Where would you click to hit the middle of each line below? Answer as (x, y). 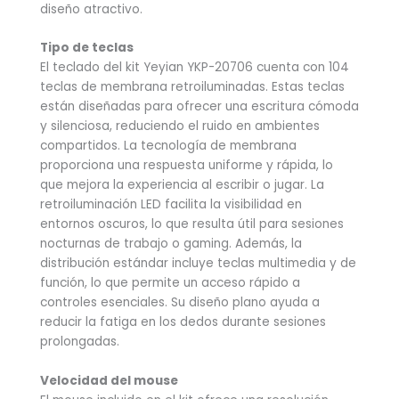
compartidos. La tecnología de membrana (168, 146)
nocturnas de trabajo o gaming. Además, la (171, 244)
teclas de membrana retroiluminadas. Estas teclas (192, 87)
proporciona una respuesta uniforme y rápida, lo (187, 166)
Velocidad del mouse (109, 381)
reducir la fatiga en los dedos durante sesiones (183, 322)
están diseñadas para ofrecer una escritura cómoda (199, 107)
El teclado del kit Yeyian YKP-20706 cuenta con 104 (195, 68)
